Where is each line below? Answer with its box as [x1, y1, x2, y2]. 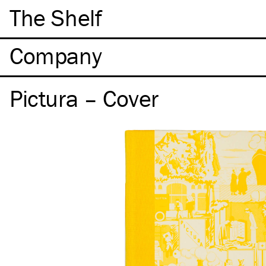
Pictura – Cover [9, 84, 159, 113]
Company [9, 41, 102, 70]
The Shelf [9, 3, 102, 32]
